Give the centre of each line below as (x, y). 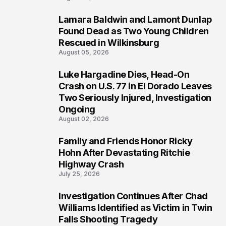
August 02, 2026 (84, 119)
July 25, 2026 (79, 174)
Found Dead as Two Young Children (134, 31)
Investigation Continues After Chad (133, 196)
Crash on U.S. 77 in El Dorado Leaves (135, 86)
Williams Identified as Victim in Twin (135, 208)
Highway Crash (91, 164)
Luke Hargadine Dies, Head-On (124, 75)
